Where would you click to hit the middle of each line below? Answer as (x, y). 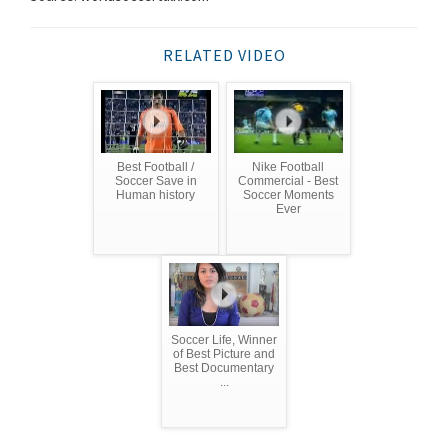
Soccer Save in (155, 180)
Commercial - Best (288, 180)
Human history (156, 194)
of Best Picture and (224, 353)
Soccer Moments (288, 194)
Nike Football (288, 166)
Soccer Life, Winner (224, 339)
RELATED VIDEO (224, 54)
